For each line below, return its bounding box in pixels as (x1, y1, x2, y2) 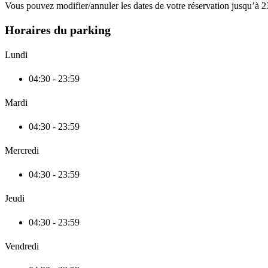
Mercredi (5, 145, 39, 156)
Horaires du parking (5, 23, 111, 36)
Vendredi (5, 241, 39, 252)
